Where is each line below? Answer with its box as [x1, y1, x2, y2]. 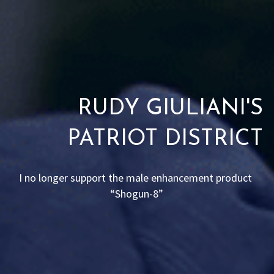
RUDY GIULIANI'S [77, 98, 263, 120]
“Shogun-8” [110, 187, 164, 201]
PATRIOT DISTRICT [67, 128, 263, 150]
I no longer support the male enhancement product [19, 171, 253, 185]
